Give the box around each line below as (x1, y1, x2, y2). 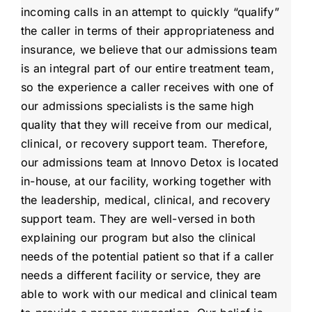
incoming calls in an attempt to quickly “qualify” (20, 4, 279, 19)
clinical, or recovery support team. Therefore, (20, 136, 269, 150)
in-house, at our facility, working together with (20, 173, 272, 188)
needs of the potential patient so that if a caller (20, 249, 274, 263)
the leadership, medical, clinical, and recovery (20, 192, 271, 207)
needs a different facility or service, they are (20, 267, 261, 282)
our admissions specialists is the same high (20, 98, 254, 113)
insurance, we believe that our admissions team (20, 42, 278, 56)
